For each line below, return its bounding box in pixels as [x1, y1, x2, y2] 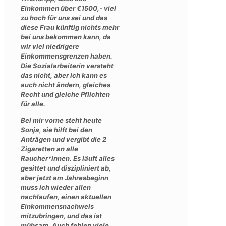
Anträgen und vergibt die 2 [21, 135, 106, 143]
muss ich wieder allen [21, 183, 91, 191]
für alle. [21, 99, 45, 108]
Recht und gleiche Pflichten [21, 90, 110, 98]
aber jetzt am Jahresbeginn [21, 173, 108, 182]
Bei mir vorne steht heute [21, 116, 102, 124]
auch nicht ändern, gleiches [21, 80, 110, 89]
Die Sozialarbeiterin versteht [21, 61, 114, 70]
